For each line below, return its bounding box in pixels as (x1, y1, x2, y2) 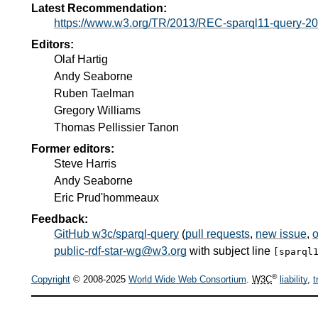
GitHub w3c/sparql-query (54, 227, 179, 240)
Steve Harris (54, 157, 116, 170)
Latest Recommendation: (31, 1, 167, 14)
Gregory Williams (54, 104, 141, 116)
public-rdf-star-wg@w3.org (54, 244, 187, 257)
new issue (256, 227, 307, 240)
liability (280, 274, 307, 285)
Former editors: (31, 142, 114, 155)
